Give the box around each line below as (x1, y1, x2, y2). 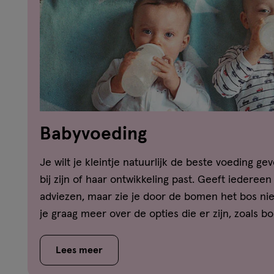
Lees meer (56, 245, 103, 255)
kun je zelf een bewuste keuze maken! (40, 225, 223, 237)
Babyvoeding (40, 124, 147, 143)
